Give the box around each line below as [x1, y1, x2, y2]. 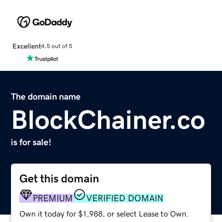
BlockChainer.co [11, 106, 206, 133]
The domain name [11, 92, 81, 101]
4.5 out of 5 [41, 43, 72, 50]
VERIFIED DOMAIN [86, 193, 164, 203]
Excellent [12, 42, 41, 50]
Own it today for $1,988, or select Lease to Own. [19, 209, 189, 218]
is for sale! [11, 137, 52, 147]
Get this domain [19, 172, 100, 184]
